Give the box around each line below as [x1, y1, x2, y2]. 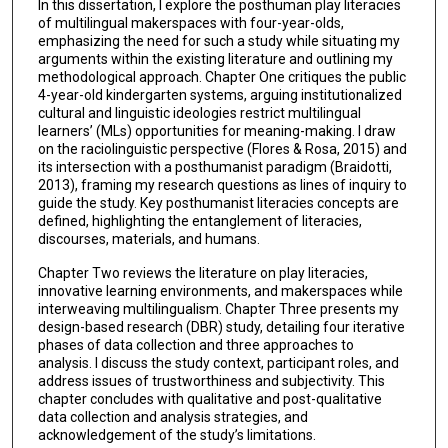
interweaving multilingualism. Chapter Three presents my [37, 301, 399, 318]
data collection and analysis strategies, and [37, 409, 308, 426]
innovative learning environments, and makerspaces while [37, 283, 403, 300]
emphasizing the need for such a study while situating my [37, 32, 400, 49]
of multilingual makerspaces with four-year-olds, [37, 14, 344, 31]
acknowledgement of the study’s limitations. [37, 427, 316, 444]
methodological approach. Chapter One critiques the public [37, 68, 406, 85]
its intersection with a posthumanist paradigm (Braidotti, [37, 158, 392, 175]
